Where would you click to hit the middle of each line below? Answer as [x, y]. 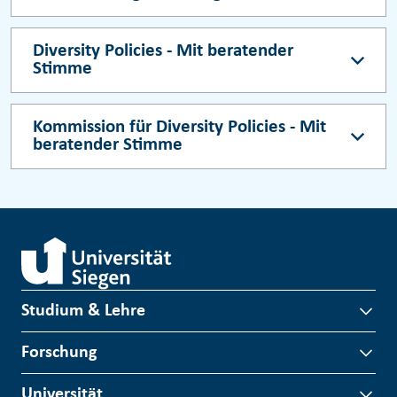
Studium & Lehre [83, 311]
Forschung [59, 353]
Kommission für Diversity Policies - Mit [179, 128]
